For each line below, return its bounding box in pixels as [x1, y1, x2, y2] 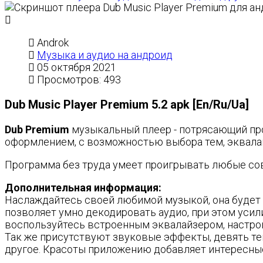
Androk [37, 36, 69, 49]
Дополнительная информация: [5, 181, 161, 194]
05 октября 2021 [37, 61, 116, 73]
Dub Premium [5, 123, 69, 136]
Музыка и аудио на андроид [37, 49, 173, 61]
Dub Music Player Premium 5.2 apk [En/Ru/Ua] [5, 97, 249, 112]
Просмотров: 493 [37, 73, 121, 86]
